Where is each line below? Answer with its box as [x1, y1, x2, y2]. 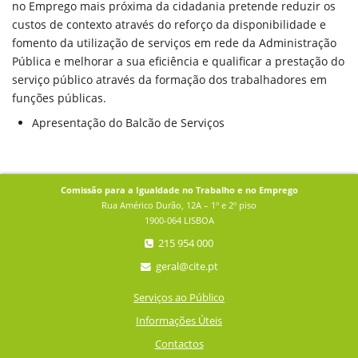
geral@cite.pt [153, 260, 218, 273]
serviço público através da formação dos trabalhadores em [12, 72, 327, 87]
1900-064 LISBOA [144, 214, 214, 226]
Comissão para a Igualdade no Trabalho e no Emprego [60, 184, 298, 196]
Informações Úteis [136, 314, 222, 328]
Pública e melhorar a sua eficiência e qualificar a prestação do [12, 54, 344, 69]
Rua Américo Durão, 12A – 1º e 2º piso [101, 199, 257, 211]
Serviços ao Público [133, 291, 225, 304]
